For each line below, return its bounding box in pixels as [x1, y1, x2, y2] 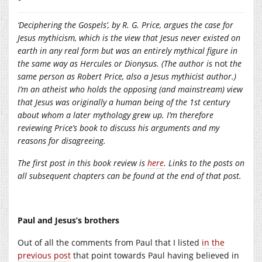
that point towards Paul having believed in [71, 249, 239, 261]
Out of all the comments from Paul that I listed [18, 236, 202, 248]
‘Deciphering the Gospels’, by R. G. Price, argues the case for [18, 19, 233, 30]
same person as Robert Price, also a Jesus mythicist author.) [18, 70, 236, 82]
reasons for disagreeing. [18, 135, 106, 146]
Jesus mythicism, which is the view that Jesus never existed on [18, 32, 240, 43]
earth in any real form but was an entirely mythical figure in [18, 44, 237, 56]
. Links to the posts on [164, 157, 244, 168]
